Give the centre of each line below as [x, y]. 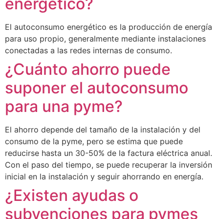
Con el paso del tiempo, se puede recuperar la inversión [109, 165]
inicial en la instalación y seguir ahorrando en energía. [104, 176]
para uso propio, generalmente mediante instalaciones [105, 39]
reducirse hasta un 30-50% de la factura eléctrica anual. [109, 153]
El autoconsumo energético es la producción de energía [109, 27]
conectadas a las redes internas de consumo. [88, 50]
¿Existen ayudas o [72, 195]
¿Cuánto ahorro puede [88, 69]
